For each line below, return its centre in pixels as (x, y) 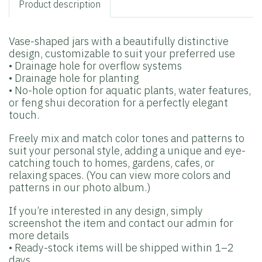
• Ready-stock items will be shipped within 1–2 (121, 248)
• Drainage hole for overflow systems (96, 66)
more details (39, 235)
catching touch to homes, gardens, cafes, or (112, 163)
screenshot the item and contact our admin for (121, 223)
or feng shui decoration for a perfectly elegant (118, 103)
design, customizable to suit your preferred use (123, 54)
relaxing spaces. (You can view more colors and (120, 175)
